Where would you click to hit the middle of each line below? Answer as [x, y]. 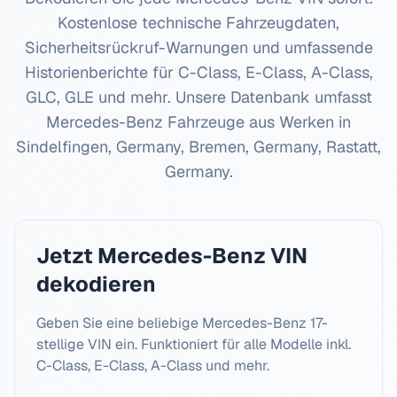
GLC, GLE [59, 97]
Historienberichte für [101, 72]
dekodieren [96, 284]
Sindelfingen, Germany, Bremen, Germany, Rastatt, [198, 147]
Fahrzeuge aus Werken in [257, 122]
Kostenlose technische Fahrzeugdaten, [198, 23]
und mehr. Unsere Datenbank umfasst [233, 97]
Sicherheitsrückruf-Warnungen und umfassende [198, 47]
